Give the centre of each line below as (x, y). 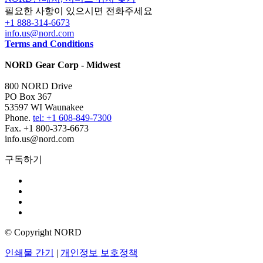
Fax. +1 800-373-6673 (47, 128)
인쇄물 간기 (29, 252)
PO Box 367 (28, 96)
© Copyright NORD (43, 232)
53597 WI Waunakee (44, 107)
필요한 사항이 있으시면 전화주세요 (79, 11)
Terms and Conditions (49, 43)
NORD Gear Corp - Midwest (63, 65)
